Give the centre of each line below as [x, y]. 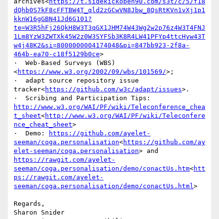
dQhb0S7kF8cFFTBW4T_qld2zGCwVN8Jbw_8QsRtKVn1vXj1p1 [109, 10]
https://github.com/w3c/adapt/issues [113, 89]
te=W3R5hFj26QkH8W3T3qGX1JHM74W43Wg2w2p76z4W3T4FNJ [109, 28]
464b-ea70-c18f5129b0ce [57, 54]
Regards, [29, 204]
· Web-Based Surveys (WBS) [65, 63]
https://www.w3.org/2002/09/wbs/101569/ [92, 72]
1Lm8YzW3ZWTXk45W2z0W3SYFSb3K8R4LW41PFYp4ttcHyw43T [109, 37]
